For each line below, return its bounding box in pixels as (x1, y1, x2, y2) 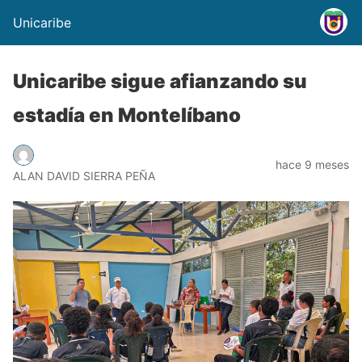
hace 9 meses (276, 157, 349, 171)
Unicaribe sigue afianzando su (13, 69, 307, 93)
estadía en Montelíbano (13, 103, 241, 127)
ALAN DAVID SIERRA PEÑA (13, 168, 155, 183)
